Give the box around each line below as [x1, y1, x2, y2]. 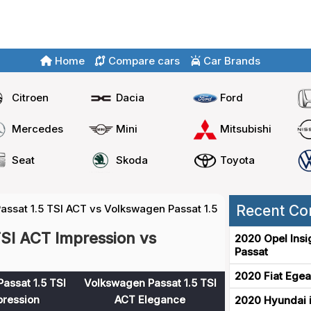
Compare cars [106, 53, 180, 67]
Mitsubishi [219, 121, 271, 135]
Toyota [219, 153, 255, 167]
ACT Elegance [115, 293, 185, 306]
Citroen [12, 90, 49, 104]
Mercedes [12, 121, 64, 135]
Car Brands [201, 53, 260, 67]
